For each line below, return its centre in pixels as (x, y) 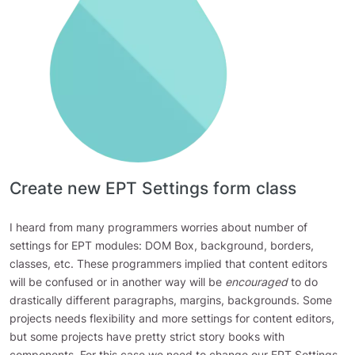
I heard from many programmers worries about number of (158, 227)
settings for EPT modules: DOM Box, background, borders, (162, 245)
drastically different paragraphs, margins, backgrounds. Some (171, 300)
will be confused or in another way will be (117, 282)
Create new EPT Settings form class (153, 188)
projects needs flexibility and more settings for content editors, (172, 318)
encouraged (258, 282)
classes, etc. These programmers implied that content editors (168, 263)
